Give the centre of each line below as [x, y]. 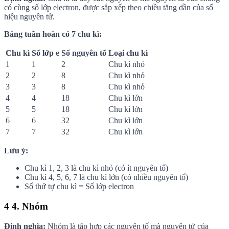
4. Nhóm [30, 206]
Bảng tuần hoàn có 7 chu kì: [53, 34]
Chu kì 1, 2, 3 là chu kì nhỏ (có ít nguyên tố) [96, 168]
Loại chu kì [128, 53]
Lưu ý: [16, 151]
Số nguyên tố [84, 53]
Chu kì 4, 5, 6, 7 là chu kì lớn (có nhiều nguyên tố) [106, 177]
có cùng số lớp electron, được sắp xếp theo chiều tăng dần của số [109, 8]
